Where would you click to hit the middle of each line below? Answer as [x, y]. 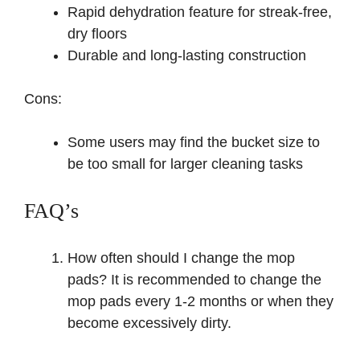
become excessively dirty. [149, 323]
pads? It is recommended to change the [194, 280]
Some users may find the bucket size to [194, 143]
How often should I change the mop [181, 258]
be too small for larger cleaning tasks [185, 164]
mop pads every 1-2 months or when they [200, 302]
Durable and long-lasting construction [187, 56]
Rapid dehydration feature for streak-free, [200, 12]
